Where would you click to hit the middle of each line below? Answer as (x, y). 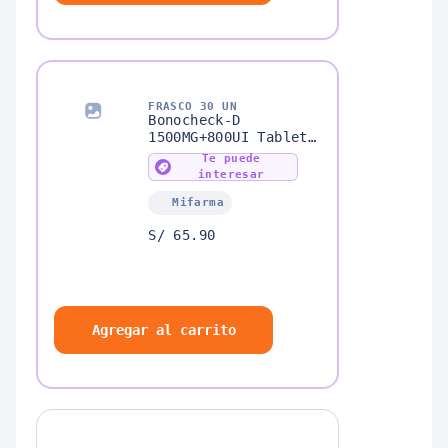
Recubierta (190, 154)
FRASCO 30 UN (193, 107)
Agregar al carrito (163, 330)
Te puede (231, 159)
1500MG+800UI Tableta (232, 137)
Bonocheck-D (194, 120)
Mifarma (198, 203)
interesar (231, 175)
